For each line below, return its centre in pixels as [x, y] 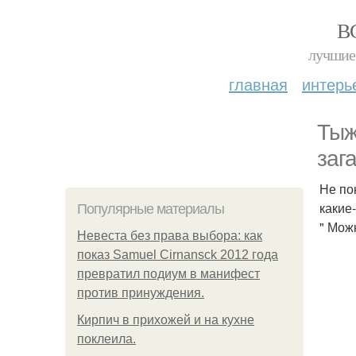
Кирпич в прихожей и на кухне [166, 320]
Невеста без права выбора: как [170, 236]
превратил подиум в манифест [168, 274]
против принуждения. [141, 293]
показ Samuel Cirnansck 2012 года [178, 255]
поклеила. [106, 339]
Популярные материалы [151, 209]
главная [258, 84]
